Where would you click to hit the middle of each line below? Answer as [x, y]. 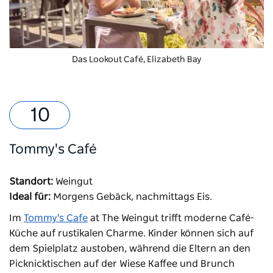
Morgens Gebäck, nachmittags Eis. [133, 197]
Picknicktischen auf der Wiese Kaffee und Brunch [122, 264]
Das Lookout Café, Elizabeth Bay [136, 59]
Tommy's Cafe [56, 218]
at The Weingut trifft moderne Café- [171, 218]
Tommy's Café [53, 149]
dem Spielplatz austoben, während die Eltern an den [130, 248]
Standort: [31, 181]
